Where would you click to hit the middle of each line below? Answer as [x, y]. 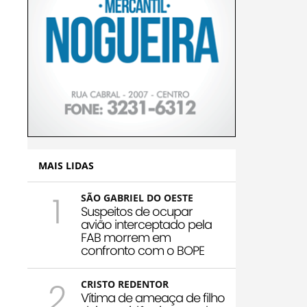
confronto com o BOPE [143, 251]
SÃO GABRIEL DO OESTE [137, 198]
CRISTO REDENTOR [125, 284]
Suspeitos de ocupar [137, 212]
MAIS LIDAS [66, 166]
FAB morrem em [126, 238]
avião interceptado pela [146, 225]
